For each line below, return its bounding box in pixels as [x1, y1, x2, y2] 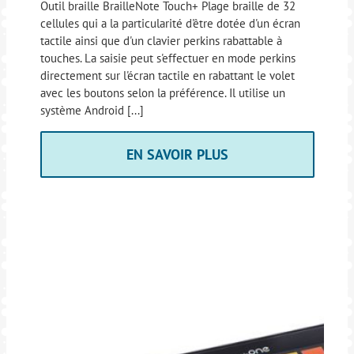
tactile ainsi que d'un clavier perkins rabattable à [40, 32, 282, 48]
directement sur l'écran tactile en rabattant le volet [40, 67, 295, 83]
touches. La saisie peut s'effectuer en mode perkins [40, 50, 296, 66]
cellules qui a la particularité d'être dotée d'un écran [40, 15, 300, 31]
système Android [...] [40, 102, 144, 118]
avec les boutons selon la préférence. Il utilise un [40, 85, 285, 100]
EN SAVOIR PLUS [126, 145, 228, 164]
